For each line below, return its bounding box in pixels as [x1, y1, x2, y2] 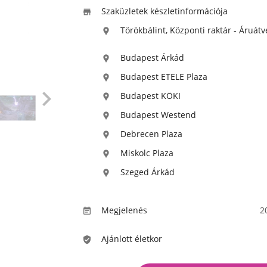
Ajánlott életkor [101, 233, 162, 244]
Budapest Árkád [120, 52, 184, 63]
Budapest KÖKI [120, 90, 181, 101]
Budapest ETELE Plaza [120, 71, 207, 82]
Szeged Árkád [120, 166, 175, 178]
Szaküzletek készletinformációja [101, 5, 228, 17]
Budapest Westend [120, 109, 196, 120]
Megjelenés [101, 204, 147, 216]
